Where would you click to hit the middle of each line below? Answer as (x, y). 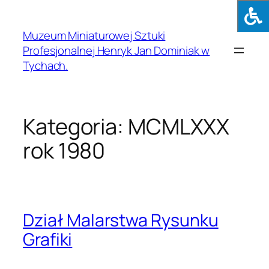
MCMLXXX (179, 127)
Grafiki (48, 239)
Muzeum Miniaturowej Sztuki (94, 35)
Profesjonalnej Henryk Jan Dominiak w (116, 50)
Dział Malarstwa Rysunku (121, 220)
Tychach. (46, 65)
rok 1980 (64, 151)
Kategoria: (75, 127)
